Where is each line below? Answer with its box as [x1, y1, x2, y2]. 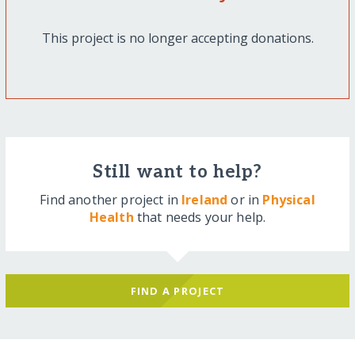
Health [89, 208, 134, 226]
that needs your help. [133, 208, 266, 226]
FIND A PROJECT [130, 283, 225, 298]
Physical [262, 190, 315, 208]
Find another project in [40, 190, 182, 208]
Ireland [181, 190, 228, 208]
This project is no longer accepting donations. [41, 29, 314, 47]
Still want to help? [93, 161, 262, 183]
